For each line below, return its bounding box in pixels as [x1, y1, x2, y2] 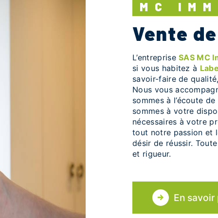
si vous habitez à [132, 63, 200, 73]
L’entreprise [137, 53, 179, 62]
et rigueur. [132, 149, 171, 159]
